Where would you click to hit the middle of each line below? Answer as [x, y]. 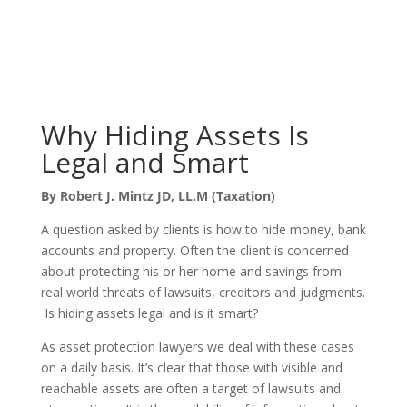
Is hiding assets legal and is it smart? [149, 313]
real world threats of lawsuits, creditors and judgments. [203, 292]
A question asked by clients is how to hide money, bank [203, 229]
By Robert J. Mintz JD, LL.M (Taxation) [158, 196]
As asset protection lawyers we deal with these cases [197, 347]
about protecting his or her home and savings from [191, 271]
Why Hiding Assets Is [174, 135]
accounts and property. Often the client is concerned [194, 250]
